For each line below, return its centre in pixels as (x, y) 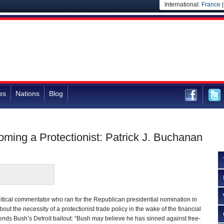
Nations (27, 93)
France (211, 4)
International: (183, 4)
